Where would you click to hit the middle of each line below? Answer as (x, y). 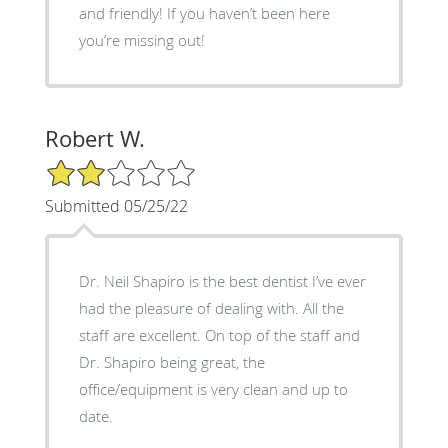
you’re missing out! (141, 39)
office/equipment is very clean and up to (213, 388)
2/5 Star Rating (94, 166)
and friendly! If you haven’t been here (204, 12)
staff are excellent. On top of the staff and (219, 334)
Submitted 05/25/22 (116, 205)
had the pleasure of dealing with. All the (211, 307)
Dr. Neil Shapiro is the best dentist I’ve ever (222, 280)
